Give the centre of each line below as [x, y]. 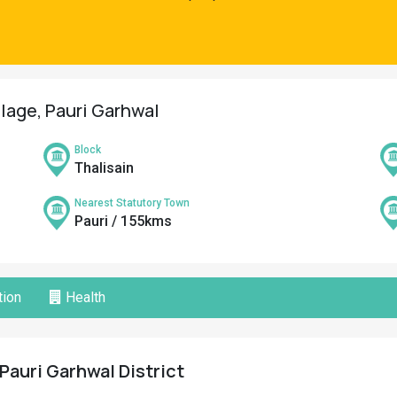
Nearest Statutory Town [132, 203]
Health [84, 297]
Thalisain [104, 168]
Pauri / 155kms [123, 221]
